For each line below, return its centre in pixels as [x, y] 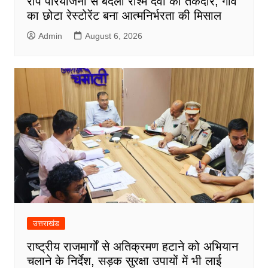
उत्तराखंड [46, 224]
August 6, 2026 [113, 36]
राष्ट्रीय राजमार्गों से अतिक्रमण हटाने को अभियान [132, 247]
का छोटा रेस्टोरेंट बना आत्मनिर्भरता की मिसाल [124, 16]
